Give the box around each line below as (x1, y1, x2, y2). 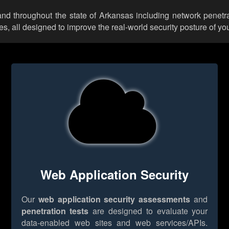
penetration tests (21, 204, 89, 217)
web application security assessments (38, 193, 191, 205)
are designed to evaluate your (88, 204, 208, 217)
